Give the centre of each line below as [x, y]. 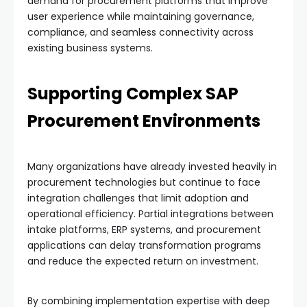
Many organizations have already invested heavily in [152, 166]
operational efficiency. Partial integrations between [150, 213]
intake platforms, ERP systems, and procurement [144, 229]
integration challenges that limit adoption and [138, 198]
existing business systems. [90, 48]
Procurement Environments [144, 121]
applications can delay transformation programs [144, 245]
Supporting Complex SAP [133, 93]
